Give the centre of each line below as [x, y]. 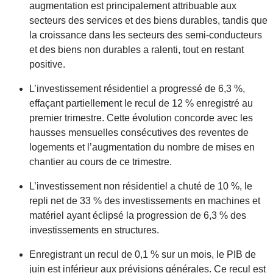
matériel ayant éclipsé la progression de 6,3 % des [138, 216]
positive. [47, 65]
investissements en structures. [94, 230]
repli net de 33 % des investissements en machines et [145, 201]
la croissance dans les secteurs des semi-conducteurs [146, 35]
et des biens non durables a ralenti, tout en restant [136, 50]
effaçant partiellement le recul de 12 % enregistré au [141, 104]
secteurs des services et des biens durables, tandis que [148, 21]
